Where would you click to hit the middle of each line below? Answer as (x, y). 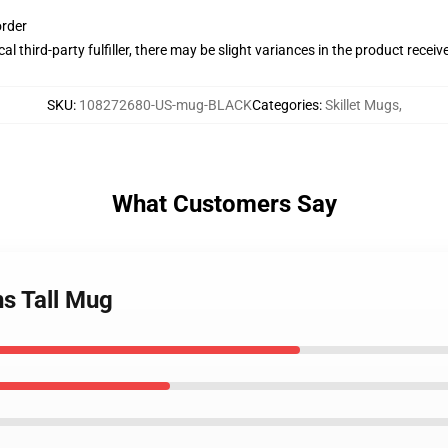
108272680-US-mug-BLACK (165, 105)
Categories (285, 105)
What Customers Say (224, 204)
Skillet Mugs (361, 105)
